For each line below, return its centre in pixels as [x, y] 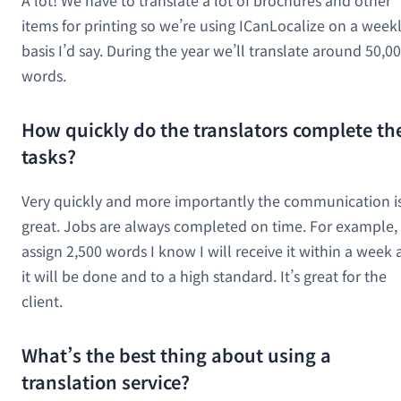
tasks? [49, 156]
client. [42, 300]
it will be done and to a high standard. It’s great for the [204, 275]
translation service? [106, 381]
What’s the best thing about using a [176, 354]
